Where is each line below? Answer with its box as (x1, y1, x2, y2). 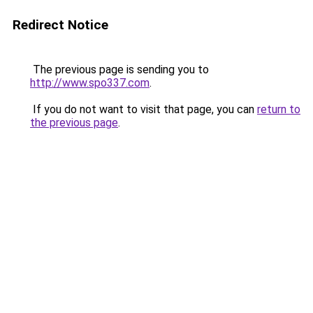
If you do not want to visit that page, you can (30, 103, 257, 116)
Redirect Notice (13, 17, 108, 33)
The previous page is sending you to (30, 63, 209, 76)
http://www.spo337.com (30, 76, 150, 89)
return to (257, 103, 300, 116)
